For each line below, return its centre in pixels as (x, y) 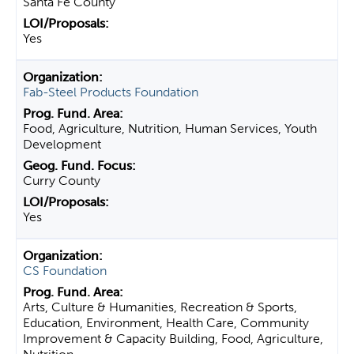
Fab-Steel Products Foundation (111, 92)
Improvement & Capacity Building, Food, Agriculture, (173, 339)
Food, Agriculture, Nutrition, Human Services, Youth (170, 128)
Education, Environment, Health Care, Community (166, 323)
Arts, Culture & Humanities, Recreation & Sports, (160, 307)
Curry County (62, 181)
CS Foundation (65, 271)
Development (62, 144)
